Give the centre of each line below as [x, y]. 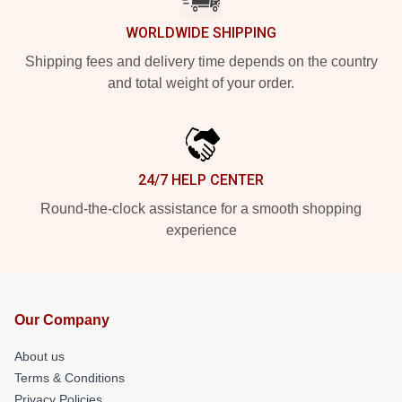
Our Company [62, 320]
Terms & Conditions [70, 378]
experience [201, 230]
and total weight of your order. [201, 83]
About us [39, 356]
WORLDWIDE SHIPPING [201, 33]
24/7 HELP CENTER [201, 180]
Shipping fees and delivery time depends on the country [201, 61]
